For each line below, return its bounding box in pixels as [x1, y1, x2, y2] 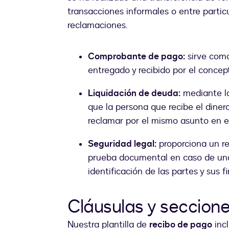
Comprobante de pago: [88, 50, 185, 63]
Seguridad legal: [88, 138, 156, 151]
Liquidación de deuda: [88, 87, 180, 100]
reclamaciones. [67, 19, 127, 32]
